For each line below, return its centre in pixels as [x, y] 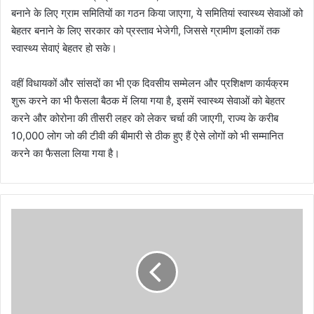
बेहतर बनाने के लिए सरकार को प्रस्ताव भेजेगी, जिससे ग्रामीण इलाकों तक [145, 30]
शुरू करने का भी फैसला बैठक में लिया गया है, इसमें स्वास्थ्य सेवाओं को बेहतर [148, 100]
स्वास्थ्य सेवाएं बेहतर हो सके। [64, 48]
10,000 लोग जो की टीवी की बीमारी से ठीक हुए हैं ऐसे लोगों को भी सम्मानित [147, 135]
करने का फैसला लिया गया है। [66, 153]
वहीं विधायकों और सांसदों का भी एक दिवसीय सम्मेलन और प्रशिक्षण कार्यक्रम [150, 83]
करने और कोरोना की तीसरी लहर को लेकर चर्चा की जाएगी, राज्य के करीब [145, 118]
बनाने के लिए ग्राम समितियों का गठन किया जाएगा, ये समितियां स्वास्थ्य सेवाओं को [157, 13]
